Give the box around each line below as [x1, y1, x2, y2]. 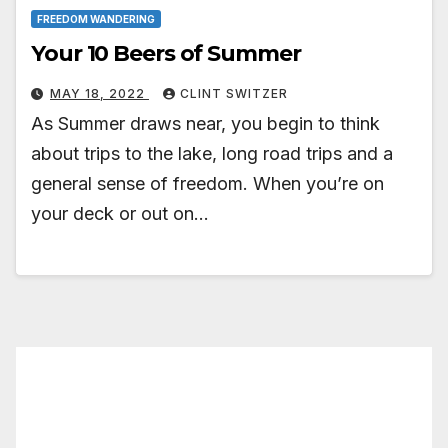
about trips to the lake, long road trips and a [31, 143, 393, 165]
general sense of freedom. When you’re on [31, 173, 384, 195]
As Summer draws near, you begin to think [31, 113, 380, 135]
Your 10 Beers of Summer [31, 40, 301, 68]
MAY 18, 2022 [50, 86, 149, 102]
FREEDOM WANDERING [37, 13, 155, 26]
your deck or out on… [31, 203, 209, 225]
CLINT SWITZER [180, 86, 288, 102]
